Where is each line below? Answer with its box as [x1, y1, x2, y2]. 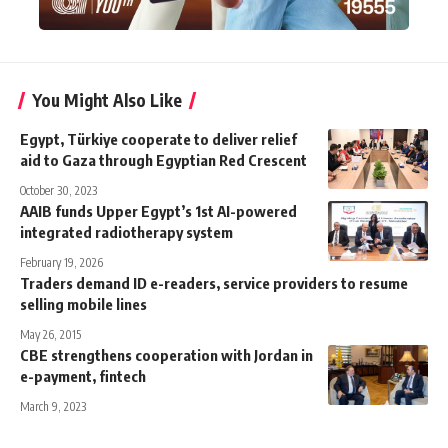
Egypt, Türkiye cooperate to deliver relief [20, 129, 297, 148]
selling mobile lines [20, 294, 147, 313]
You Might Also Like [32, 88, 182, 111]
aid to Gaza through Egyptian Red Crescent [20, 150, 307, 169]
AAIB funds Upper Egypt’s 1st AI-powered [20, 201, 297, 220]
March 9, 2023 [20, 398, 86, 414]
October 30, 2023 [20, 182, 97, 198]
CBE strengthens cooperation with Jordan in [20, 345, 313, 364]
